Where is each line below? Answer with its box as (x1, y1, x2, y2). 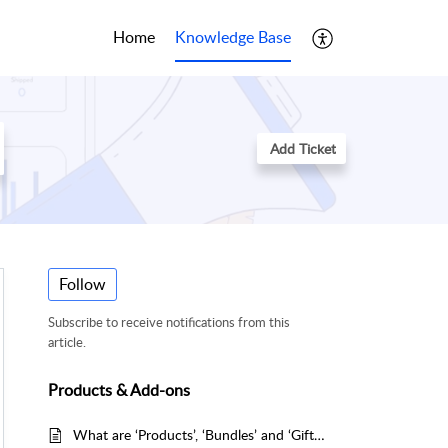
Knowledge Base (175, 25, 291, 48)
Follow (59, 273, 106, 296)
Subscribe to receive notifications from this (48, 313, 290, 332)
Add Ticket (270, 139, 336, 159)
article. (48, 333, 86, 352)
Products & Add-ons (48, 378, 190, 401)
